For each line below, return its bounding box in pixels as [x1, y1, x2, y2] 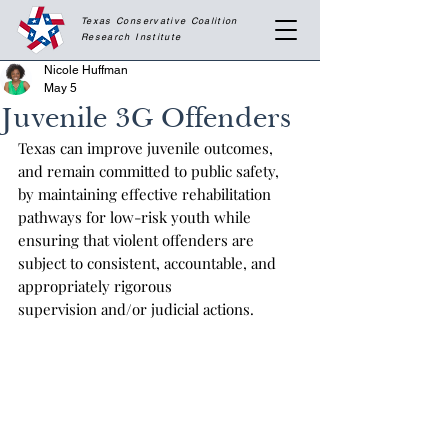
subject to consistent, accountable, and [18, 253, 280, 273]
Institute [135, 31, 182, 43]
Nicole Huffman [44, 63, 128, 77]
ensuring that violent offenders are [18, 230, 258, 250]
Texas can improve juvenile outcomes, [18, 138, 277, 158]
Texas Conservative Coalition [81, 15, 238, 27]
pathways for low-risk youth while [18, 207, 255, 227]
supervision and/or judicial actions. [18, 299, 254, 319]
